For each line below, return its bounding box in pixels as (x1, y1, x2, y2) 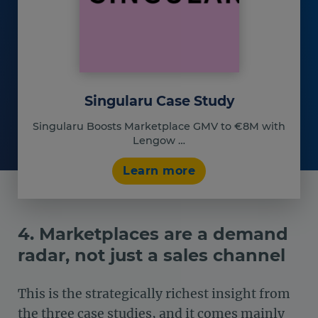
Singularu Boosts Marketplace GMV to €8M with (33, 119, 285, 133)
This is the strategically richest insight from (18, 286, 290, 302)
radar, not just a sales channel (18, 245, 285, 266)
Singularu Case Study (84, 92, 234, 110)
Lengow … (133, 133, 185, 147)
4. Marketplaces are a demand (18, 224, 288, 245)
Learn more (123, 164, 195, 178)
